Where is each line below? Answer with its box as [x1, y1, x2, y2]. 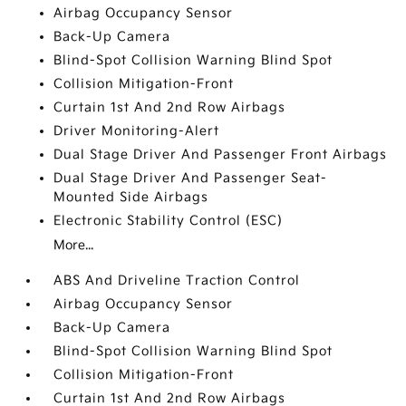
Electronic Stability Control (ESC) [53, 213, 284, 228]
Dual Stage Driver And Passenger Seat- [53, 170, 328, 186]
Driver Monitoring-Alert [53, 123, 220, 139]
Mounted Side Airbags [53, 189, 209, 205]
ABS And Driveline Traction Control [53, 273, 301, 288]
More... [53, 237, 94, 253]
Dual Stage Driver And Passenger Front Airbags [53, 147, 388, 162]
